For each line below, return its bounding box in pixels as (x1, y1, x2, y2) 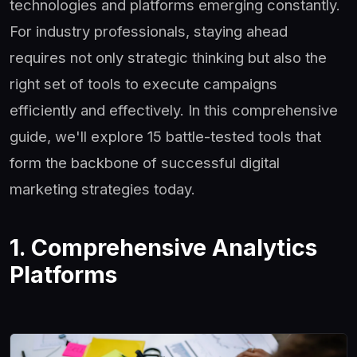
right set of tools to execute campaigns (10, 75, 277, 93)
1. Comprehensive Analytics (10, 233, 317, 262)
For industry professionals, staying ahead (10, 22, 288, 41)
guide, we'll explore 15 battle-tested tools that (10, 127, 321, 146)
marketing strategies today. (10, 180, 195, 198)
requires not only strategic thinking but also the (10, 49, 327, 67)
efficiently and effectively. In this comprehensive (10, 101, 338, 120)
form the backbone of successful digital (10, 154, 280, 172)
